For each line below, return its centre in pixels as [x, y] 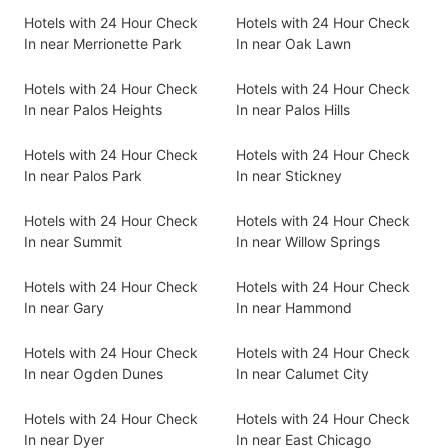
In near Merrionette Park [103, 43]
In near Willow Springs [308, 241]
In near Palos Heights [93, 109]
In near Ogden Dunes [93, 373]
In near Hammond [294, 307]
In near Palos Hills [293, 109]
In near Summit [73, 241]
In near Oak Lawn [293, 43]
